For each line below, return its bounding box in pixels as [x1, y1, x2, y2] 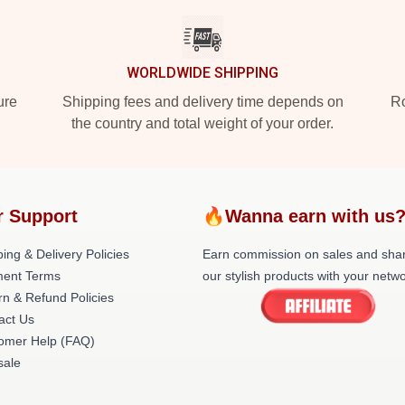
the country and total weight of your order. [71, 116, 334, 131]
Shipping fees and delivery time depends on [61, 94, 344, 109]
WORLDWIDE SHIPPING [127, 64, 278, 81]
